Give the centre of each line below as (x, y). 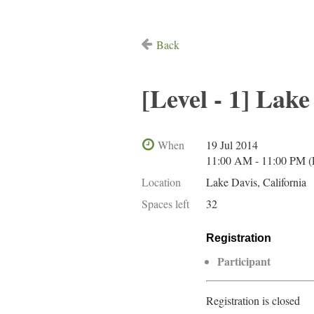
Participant (244, 261)
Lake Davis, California (256, 182)
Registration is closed (253, 300)
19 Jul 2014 (232, 145)
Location (161, 182)
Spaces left (165, 204)
